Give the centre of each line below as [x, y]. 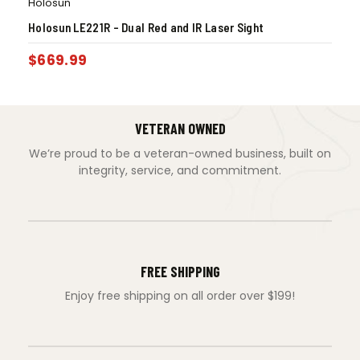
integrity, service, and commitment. [180, 170]
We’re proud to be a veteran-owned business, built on [180, 153]
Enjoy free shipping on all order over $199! [180, 296]
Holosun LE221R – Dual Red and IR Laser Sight [146, 27]
